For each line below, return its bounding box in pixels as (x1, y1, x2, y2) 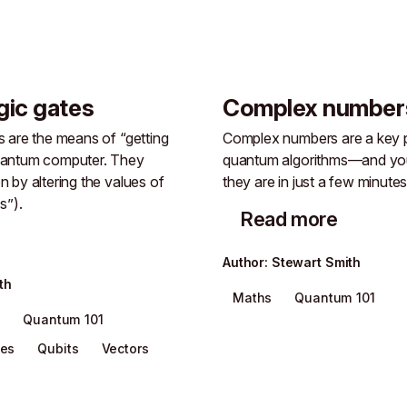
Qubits (37, 340, 79, 356)
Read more (240, 206, 338, 231)
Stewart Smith (271, 253, 362, 270)
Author (223, 253, 265, 270)
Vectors (101, 340, 149, 356)
